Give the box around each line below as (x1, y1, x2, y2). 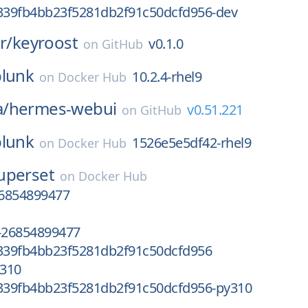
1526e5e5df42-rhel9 (132, 133, 252, 152)
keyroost (12, 31, 78, 54)
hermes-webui (8, 97, 117, 120)
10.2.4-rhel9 (132, 67, 202, 86)
